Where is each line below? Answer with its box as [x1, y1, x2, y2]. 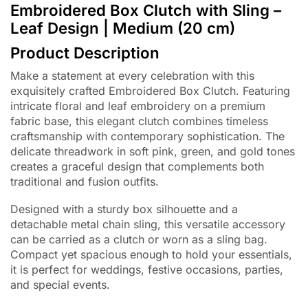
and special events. [10, 278, 110, 292]
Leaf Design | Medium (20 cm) [10, 19, 235, 38]
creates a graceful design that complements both [10, 159, 264, 173]
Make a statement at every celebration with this [10, 68, 254, 82]
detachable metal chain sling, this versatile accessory [10, 217, 285, 232]
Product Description [10, 43, 159, 62]
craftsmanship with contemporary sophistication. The [10, 129, 285, 143]
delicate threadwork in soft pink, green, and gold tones [10, 144, 295, 158]
